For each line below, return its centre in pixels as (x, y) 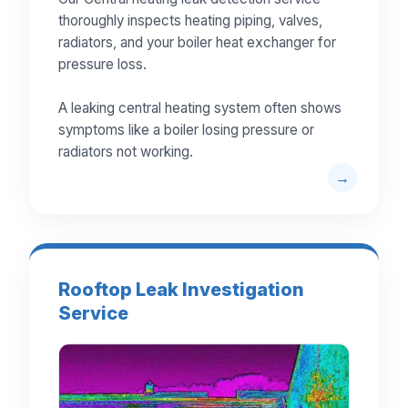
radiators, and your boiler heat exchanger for (197, 43)
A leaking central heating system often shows (200, 108)
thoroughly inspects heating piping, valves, (190, 21)
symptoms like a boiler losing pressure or (186, 130)
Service (93, 314)
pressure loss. (102, 65)
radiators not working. (126, 152)
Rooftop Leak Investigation (181, 290)
